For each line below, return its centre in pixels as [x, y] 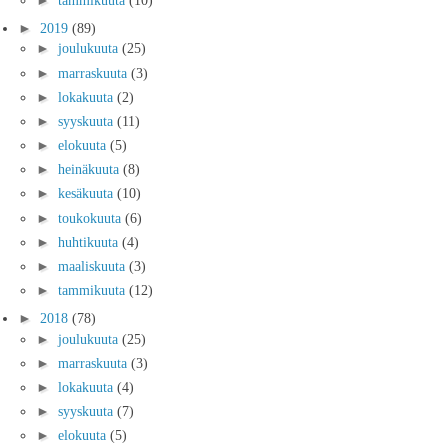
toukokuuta [91, 217]
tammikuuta [93, 290]
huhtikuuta [90, 241]
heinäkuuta [90, 169]
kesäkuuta [87, 193]
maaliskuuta [93, 266]
